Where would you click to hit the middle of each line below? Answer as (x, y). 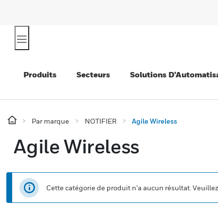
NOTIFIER (100, 121)
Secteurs (93, 74)
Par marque (50, 121)
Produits (40, 74)
